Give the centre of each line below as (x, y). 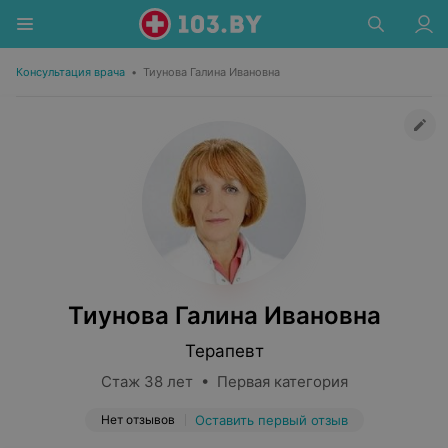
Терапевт (224, 351)
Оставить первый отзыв (271, 420)
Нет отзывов (137, 419)
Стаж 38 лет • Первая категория (224, 381)
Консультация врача (70, 72)
